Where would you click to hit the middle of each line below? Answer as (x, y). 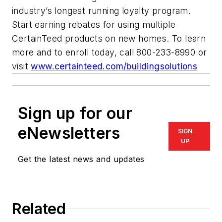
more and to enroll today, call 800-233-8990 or (110, 53)
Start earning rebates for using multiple (94, 25)
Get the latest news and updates (81, 159)
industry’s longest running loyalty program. (102, 11)
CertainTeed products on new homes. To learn (109, 39)
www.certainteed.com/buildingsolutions (114, 66)
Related (39, 209)
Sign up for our (75, 113)
